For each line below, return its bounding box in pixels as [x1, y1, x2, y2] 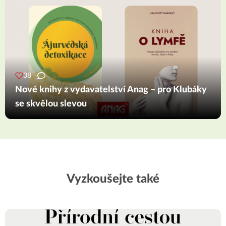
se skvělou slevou [15, 99, 87, 109]
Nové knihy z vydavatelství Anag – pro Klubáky [15, 85, 207, 95]
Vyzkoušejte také [67, 173, 159, 186]
